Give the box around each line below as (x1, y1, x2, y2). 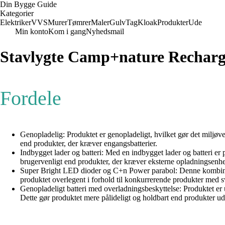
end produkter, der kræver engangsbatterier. (20, 139, 157, 148)
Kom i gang (48, 27, 86, 36)
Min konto (15, 27, 48, 36)
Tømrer (67, 18, 91, 27)
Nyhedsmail (86, 27, 124, 36)
